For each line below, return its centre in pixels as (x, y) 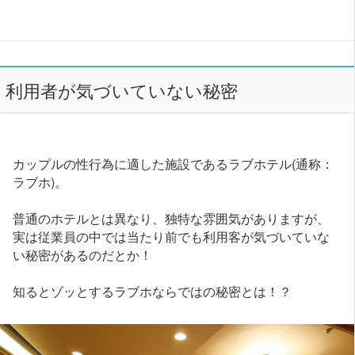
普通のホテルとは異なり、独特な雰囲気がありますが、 (172, 218)
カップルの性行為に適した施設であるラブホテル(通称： (174, 163)
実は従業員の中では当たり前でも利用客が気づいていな (172, 236)
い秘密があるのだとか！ (83, 254)
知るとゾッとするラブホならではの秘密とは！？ (153, 290)
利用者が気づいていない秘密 (121, 90)
